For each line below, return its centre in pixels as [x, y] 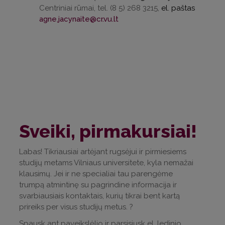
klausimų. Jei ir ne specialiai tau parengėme [96, 174]
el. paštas [178, 8]
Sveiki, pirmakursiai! [108, 131]
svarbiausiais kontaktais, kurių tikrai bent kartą [99, 196]
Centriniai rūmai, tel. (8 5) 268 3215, [100, 8]
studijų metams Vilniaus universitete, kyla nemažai [106, 162]
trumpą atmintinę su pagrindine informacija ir [98, 185]
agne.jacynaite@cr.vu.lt [79, 19]
